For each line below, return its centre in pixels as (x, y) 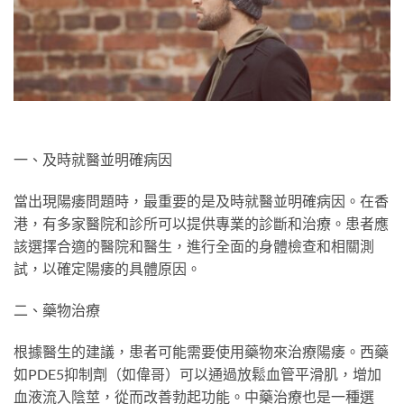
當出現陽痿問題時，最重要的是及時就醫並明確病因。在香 (201, 201)
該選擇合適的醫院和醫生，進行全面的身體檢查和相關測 (194, 246)
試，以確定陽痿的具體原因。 (107, 269)
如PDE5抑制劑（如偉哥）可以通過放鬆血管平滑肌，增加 (197, 373)
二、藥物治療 (57, 309)
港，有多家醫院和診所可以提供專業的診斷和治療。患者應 (201, 224)
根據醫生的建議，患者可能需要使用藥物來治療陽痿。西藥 (201, 351)
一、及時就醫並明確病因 (93, 160)
